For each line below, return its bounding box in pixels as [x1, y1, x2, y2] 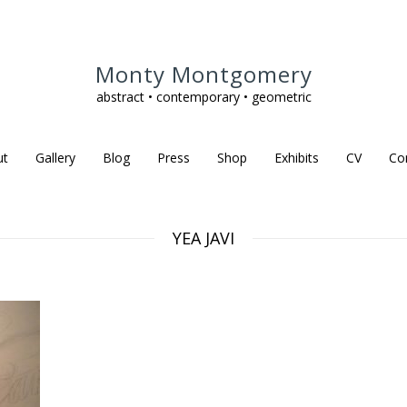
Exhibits [273, 149, 319, 166]
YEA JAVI [173, 227, 234, 249]
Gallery [35, 149, 75, 166]
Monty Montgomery [94, 59, 313, 89]
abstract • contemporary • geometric [95, 88, 312, 105]
